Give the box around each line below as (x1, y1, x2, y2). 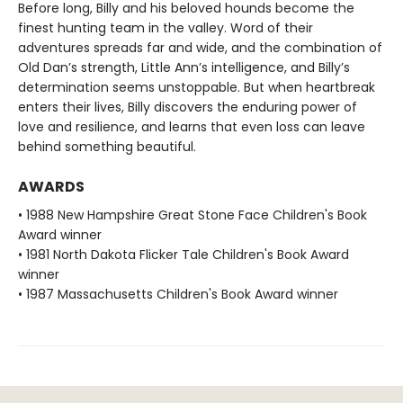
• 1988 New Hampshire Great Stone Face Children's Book (18, 206, 367, 225)
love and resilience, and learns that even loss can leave (18, 118, 365, 137)
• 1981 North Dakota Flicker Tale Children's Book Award (18, 246, 349, 264)
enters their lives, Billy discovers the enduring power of (18, 98, 357, 117)
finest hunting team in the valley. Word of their (18, 19, 313, 38)
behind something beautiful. (18, 138, 196, 157)
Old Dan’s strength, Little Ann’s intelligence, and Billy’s (18, 58, 350, 77)
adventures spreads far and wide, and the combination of (18, 39, 382, 58)
